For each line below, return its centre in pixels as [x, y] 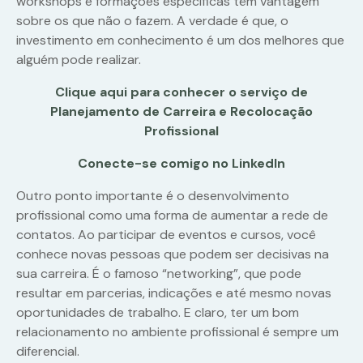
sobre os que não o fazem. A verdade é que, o [152, 21]
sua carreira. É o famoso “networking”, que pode [159, 274]
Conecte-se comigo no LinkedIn [181, 164]
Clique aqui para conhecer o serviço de [181, 92]
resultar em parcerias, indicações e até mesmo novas [174, 293]
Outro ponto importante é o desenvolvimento [153, 196]
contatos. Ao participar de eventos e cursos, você [166, 235]
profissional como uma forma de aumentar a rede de [172, 216]
